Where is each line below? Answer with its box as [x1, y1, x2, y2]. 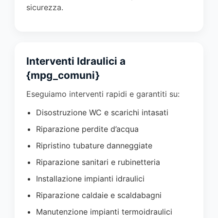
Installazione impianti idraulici [36, 173, 145, 183]
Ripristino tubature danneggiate [36, 140, 152, 150]
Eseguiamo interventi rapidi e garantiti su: [26, 89, 180, 99]
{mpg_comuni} [26, 69, 100, 81]
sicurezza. [26, 2, 63, 12]
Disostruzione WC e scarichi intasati [36, 107, 168, 117]
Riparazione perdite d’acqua [36, 124, 139, 134]
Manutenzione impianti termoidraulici [36, 206, 172, 217]
